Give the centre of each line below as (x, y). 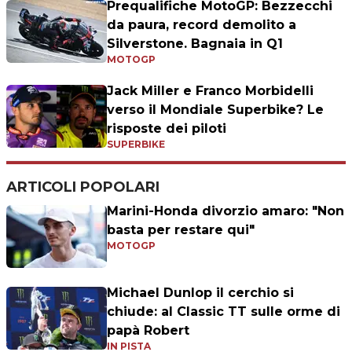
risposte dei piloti (167, 128)
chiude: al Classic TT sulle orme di (224, 312)
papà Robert (148, 330)
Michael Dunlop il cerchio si (200, 293)
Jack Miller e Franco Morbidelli (210, 91)
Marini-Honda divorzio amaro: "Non (225, 211)
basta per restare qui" (181, 230)
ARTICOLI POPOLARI (83, 187)
